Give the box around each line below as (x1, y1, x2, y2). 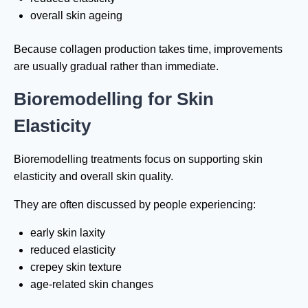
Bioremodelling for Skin (14, 88, 214, 109)
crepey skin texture (30, 261, 122, 273)
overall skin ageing (30, 9, 122, 21)
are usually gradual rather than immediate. (14, 60, 219, 72)
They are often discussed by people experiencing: (14, 198, 256, 210)
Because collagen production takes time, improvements (14, 43, 283, 55)
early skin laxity (30, 226, 105, 239)
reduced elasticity (30, 243, 115, 256)
